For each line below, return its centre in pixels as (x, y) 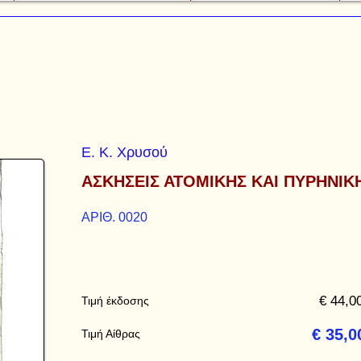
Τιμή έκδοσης (115, 301)
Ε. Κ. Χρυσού (124, 152)
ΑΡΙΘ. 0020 (114, 217)
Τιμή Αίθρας (111, 334)
